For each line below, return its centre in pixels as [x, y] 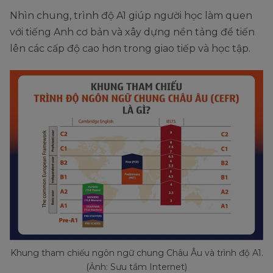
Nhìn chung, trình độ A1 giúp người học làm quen [131, 15]
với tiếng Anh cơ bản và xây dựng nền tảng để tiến [132, 32]
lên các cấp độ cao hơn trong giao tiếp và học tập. [130, 48]
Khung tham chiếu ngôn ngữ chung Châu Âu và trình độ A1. [136, 253]
